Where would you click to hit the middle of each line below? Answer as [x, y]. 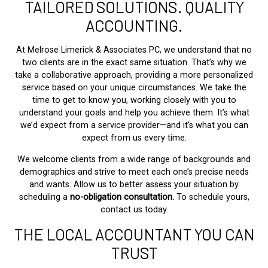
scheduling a [44, 197]
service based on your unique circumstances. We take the [134, 87]
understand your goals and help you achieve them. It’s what [134, 112]
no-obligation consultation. [123, 197]
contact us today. [134, 209]
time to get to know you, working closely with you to [134, 100]
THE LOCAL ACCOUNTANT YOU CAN [134, 234]
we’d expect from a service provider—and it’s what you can [134, 125]
